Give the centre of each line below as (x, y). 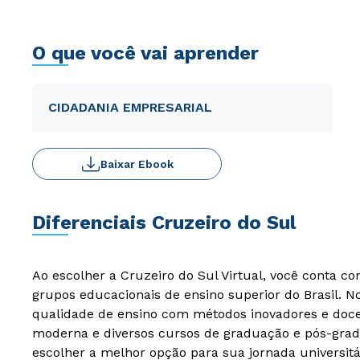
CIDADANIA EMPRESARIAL (130, 107)
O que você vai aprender (145, 53)
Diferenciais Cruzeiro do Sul (164, 223)
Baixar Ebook (137, 164)
